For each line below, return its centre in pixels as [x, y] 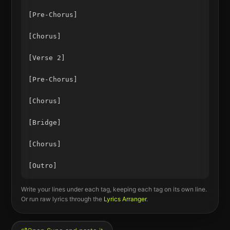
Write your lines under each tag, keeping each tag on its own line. [114, 189]
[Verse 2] [46, 58]
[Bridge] [44, 123]
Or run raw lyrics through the [61, 199]
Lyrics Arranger [125, 199]
